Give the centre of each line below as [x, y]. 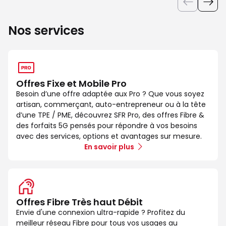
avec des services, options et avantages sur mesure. [109, 136]
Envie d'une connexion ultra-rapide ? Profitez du [101, 212]
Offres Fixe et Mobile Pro [71, 83]
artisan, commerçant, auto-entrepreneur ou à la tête [111, 104]
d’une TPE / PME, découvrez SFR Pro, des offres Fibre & [110, 115]
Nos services [46, 30]
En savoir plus [109, 147]
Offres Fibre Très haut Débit [79, 202]
